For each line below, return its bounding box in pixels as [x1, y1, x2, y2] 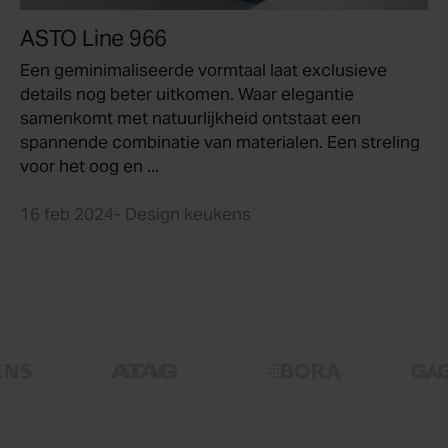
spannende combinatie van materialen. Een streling [20, 131, 420, 154]
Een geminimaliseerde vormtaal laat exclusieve [20, 59, 387, 82]
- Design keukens [114, 203, 251, 226]
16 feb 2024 [20, 203, 114, 226]
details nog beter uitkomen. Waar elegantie [20, 83, 354, 106]
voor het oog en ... [20, 155, 159, 178]
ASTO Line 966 [20, 24, 168, 53]
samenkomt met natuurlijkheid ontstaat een [20, 107, 361, 130]
